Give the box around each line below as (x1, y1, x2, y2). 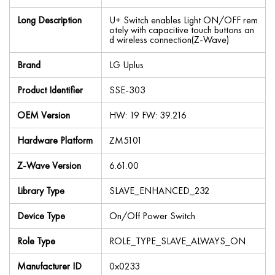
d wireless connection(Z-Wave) (109, 33, 229, 46)
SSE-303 (109, 83, 145, 96)
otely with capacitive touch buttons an (109, 23, 254, 36)
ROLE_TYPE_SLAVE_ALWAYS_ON (109, 234, 246, 247)
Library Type (17, 184, 64, 197)
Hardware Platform (17, 134, 93, 147)
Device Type (17, 209, 65, 222)
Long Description (17, 14, 82, 26)
